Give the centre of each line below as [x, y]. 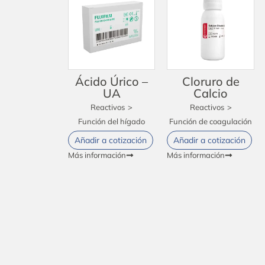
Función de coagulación [211, 121]
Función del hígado [112, 121]
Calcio [211, 93]
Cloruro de [211, 81]
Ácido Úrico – [112, 81]
